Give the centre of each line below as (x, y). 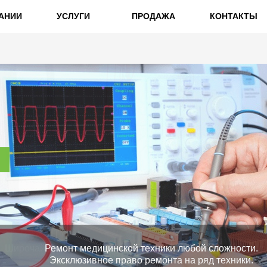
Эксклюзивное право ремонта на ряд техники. (151, 260)
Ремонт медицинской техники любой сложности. (151, 248)
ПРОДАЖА (154, 16)
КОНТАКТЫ (233, 16)
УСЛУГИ (74, 16)
